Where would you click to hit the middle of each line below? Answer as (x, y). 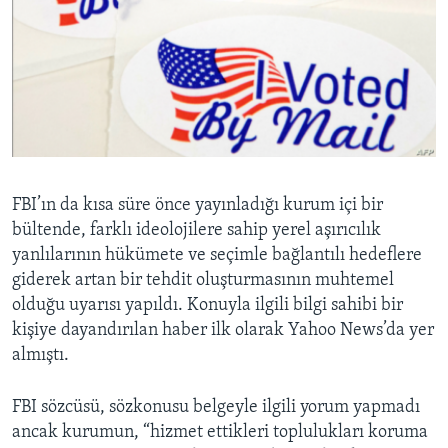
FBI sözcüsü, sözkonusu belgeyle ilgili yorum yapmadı (216, 408)
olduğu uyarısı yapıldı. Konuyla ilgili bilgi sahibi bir (207, 306)
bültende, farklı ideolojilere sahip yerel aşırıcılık (196, 231)
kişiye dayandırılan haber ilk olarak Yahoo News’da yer (223, 331)
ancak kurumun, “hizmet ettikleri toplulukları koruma (220, 433)
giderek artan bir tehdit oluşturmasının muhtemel (203, 281)
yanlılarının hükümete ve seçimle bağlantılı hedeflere (217, 256)
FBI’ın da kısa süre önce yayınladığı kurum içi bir (197, 206)
